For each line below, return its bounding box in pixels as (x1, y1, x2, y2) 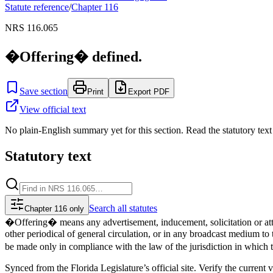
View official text (19, 104, 86, 115)
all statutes (118, 202, 157, 213)
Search (89, 202, 115, 213)
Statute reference (5, 2, 69, 12)
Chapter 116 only (24, 204, 84, 213)
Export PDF (128, 87, 169, 96)
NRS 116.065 (5, 23, 58, 33)
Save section (19, 85, 68, 96)
